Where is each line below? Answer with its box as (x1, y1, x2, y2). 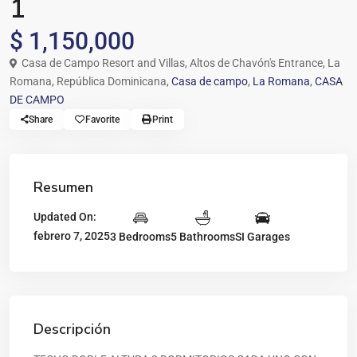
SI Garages (235, 229, 290, 243)
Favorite (85, 114, 120, 125)
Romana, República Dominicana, (10, 75, 171, 88)
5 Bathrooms (171, 229, 235, 243)
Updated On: (33, 210, 96, 224)
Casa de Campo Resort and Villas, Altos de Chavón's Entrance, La (19, 57, 340, 69)
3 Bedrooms (110, 229, 171, 243)
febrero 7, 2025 (33, 229, 110, 243)
